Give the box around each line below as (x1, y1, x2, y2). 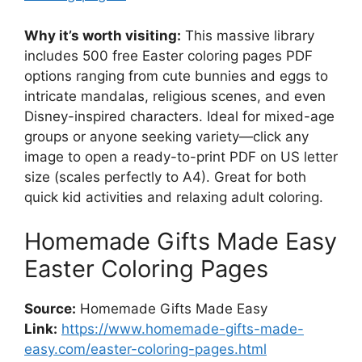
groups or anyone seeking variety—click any (24, 128, 309, 145)
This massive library (181, 27, 314, 44)
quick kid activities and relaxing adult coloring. (24, 188, 323, 205)
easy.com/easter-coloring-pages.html (24, 341, 267, 357)
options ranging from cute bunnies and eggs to (24, 67, 328, 84)
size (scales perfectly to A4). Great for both (24, 168, 306, 185)
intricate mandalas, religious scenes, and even (24, 87, 326, 104)
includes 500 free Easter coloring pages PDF (24, 47, 313, 64)
